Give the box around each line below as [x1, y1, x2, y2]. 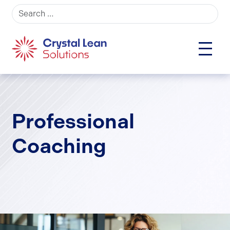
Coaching [12, 134, 107, 159]
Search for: [11, 5, 53, 14]
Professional [12, 109, 135, 134]
